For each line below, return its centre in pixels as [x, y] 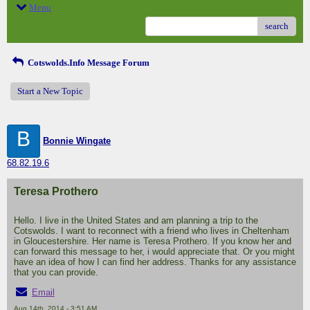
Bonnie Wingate [77, 141]
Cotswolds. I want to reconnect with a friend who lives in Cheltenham [152, 231]
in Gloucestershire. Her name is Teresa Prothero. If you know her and [153, 241]
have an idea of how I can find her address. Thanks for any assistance [155, 262]
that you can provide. [56, 273]
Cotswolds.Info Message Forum [87, 63]
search [277, 26]
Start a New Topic [50, 91]
